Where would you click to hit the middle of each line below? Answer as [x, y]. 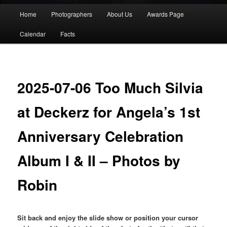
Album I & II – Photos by [99, 161]
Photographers [71, 14]
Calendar [32, 34]
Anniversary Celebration [101, 136]
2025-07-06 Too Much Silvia [110, 88]
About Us [120, 14]
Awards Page [166, 14]
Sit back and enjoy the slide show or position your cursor [108, 218]
